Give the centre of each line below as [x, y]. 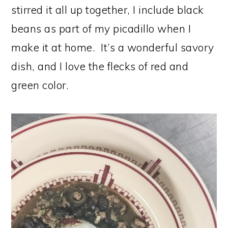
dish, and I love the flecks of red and [100, 66]
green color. [40, 85]
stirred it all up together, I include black [108, 10]
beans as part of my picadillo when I [101, 28]
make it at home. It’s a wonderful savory [113, 47]
